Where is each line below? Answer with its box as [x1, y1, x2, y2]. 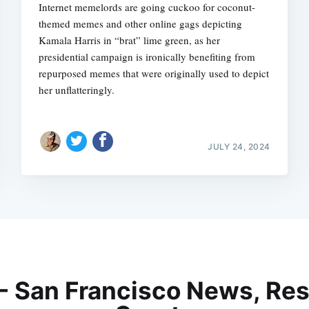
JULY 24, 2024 [208, 141, 270, 152]
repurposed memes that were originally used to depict [39, 66, 270, 81]
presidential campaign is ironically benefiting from [39, 50, 256, 64]
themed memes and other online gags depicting [39, 17, 243, 31]
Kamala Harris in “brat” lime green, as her [39, 33, 221, 48]
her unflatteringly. [39, 83, 115, 97]
